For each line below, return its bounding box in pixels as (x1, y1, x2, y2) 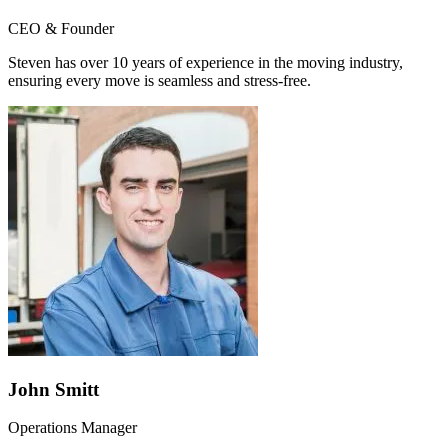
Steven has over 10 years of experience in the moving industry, (8, 53, 403, 71)
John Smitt (8, 378, 99, 400)
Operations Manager (8, 419, 137, 437)
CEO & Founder (8, 19, 114, 37)
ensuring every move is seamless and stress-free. (8, 71, 311, 89)
